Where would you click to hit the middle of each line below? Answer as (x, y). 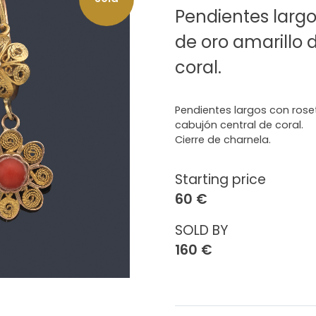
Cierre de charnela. (223, 140)
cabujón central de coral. (239, 125)
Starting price (220, 180)
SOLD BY (202, 230)
